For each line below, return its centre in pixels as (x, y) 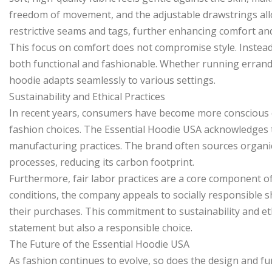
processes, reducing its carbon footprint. (102, 162)
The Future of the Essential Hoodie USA (99, 244)
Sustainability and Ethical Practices (87, 97)
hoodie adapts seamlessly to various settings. (112, 80)
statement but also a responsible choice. (101, 228)
